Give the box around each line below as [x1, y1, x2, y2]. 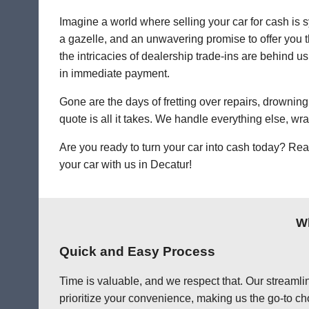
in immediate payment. [59, 68, 170, 80]
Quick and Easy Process [59, 244, 215, 259]
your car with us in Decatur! [59, 159, 192, 171]
